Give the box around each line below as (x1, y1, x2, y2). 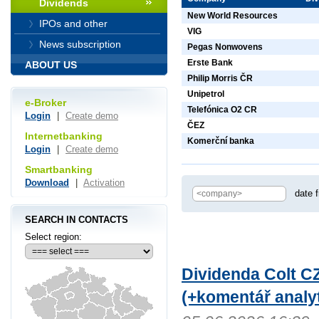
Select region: (25, 231, 82, 242)
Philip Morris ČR (187, 73, 253, 84)
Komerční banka (187, 136, 254, 147)
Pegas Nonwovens (187, 42, 263, 53)
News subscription (39, 38, 121, 50)
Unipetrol (187, 89, 224, 100)
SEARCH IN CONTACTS (25, 214, 128, 225)
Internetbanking (25, 130, 103, 142)
